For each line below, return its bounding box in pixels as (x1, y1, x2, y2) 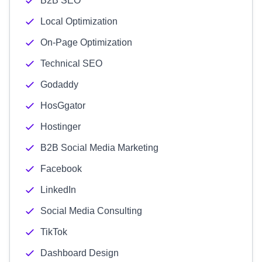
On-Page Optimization (40, 37, 132, 47)
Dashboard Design (40, 248, 119, 258)
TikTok (40, 227, 67, 237)
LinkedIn (40, 185, 76, 195)
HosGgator (40, 101, 85, 111)
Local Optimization (40, 16, 118, 26)
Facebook (40, 164, 82, 174)
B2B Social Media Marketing (40, 143, 158, 153)
